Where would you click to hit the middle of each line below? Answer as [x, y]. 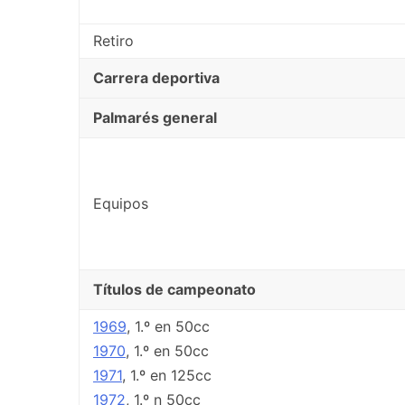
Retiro [113, 40]
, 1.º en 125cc [167, 375]
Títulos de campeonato [174, 289]
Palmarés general [155, 117]
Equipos [121, 203]
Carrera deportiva [156, 77]
